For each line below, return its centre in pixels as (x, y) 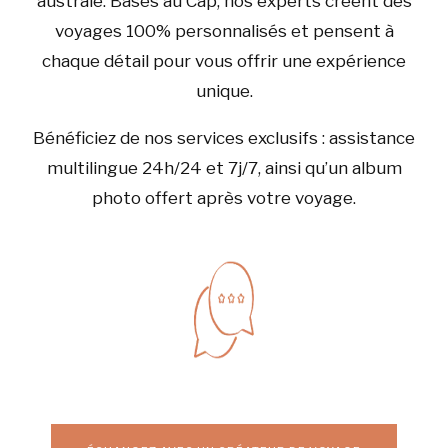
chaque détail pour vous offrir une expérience (224, 61)
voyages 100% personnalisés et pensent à (224, 31)
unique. (224, 91)
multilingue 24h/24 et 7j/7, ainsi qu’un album (224, 168)
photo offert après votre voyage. (224, 198)
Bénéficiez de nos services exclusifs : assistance (224, 138)
